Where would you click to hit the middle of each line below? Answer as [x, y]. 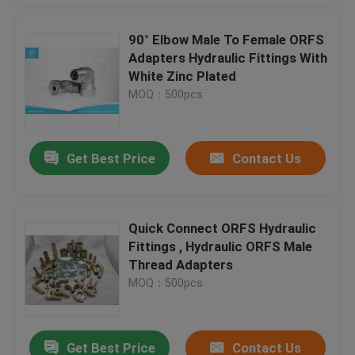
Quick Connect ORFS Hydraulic [223, 229]
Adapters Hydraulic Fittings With [228, 57]
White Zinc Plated [183, 76]
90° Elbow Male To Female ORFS [227, 39]
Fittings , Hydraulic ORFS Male [154, 247]
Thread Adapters [181, 265]
